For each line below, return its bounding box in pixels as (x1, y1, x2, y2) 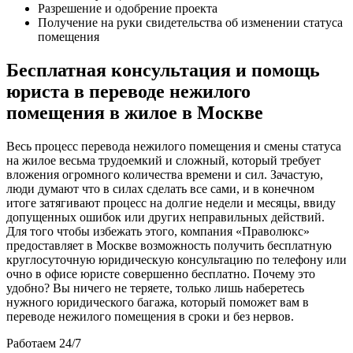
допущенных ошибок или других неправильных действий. (6, 210, 325, 224)
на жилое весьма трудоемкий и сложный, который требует (6, 153, 321, 167)
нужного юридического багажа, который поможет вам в (6, 295, 309, 309)
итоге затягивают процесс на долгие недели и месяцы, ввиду (6, 195, 336, 210)
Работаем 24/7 (6, 336, 81, 350)
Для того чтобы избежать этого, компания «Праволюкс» (6, 224, 310, 238)
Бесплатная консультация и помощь (6, 59, 320, 80)
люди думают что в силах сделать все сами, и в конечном (6, 181, 314, 195)
